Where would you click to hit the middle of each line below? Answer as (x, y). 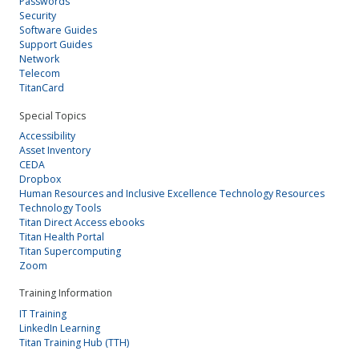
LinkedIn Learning (60, 328)
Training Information (66, 293)
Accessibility (47, 136)
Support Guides (56, 45)
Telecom (40, 74)
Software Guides (58, 30)
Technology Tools (60, 208)
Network (39, 59)
